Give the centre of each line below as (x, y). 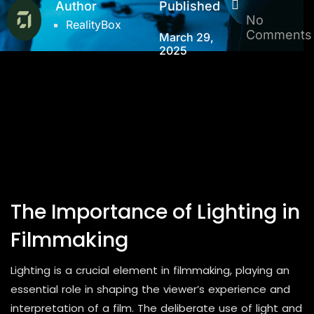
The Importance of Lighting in (155, 212)
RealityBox (94, 25)
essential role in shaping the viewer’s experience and (150, 289)
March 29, (186, 37)
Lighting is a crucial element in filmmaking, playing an (150, 270)
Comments (279, 35)
